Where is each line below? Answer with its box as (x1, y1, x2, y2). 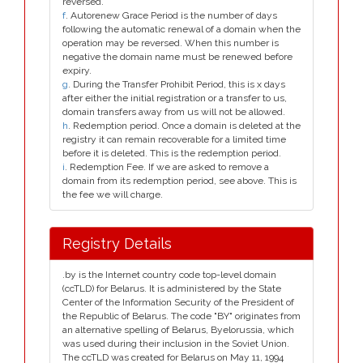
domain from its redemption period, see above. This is (62, 175, 297, 186)
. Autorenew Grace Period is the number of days (66, 10, 277, 21)
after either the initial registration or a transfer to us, (62, 92, 287, 104)
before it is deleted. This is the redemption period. (62, 147, 281, 159)
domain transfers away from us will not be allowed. (62, 106, 285, 117)
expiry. (62, 65, 92, 76)
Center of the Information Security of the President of (62, 297, 294, 308)
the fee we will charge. (62, 189, 163, 200)
